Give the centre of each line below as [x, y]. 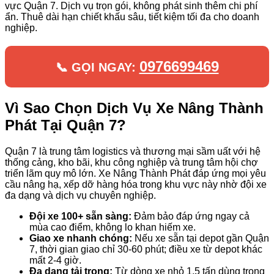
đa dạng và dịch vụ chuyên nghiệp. [80, 195]
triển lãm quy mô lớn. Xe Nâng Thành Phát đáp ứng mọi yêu [135, 173]
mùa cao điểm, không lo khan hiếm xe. [113, 227]
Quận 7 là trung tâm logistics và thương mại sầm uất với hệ [133, 151]
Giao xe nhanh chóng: [81, 238]
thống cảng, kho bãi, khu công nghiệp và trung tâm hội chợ [131, 162]
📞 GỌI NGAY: [97, 67]
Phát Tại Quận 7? [65, 125]
